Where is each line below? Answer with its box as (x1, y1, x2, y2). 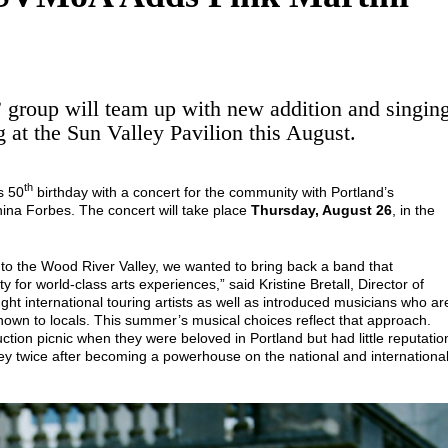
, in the (392, 201, 435, 218)
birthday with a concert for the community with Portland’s (33, 183, 394, 200)
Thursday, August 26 (251, 201, 392, 218)
